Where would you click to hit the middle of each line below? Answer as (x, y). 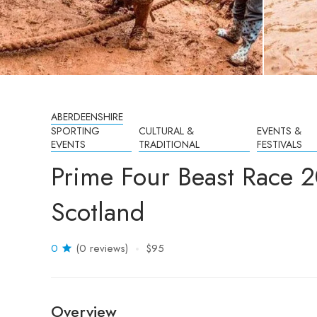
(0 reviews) (102, 248)
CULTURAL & (166, 131)
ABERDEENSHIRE (87, 117)
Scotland (98, 212)
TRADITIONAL (169, 144)
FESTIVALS (279, 144)
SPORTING (75, 131)
